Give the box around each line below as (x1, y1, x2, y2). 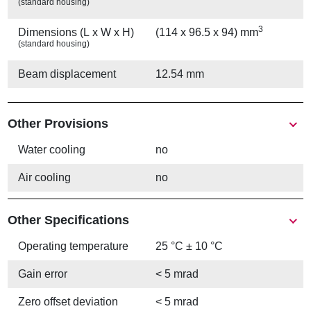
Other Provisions (8, 117, 109, 131)
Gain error (18, 268, 68, 280)
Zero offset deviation (18, 296, 119, 308)
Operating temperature (18, 240, 129, 253)
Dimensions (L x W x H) (18, 26, 135, 39)
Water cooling (18, 144, 86, 156)
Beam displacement (18, 68, 117, 81)
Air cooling (18, 171, 72, 184)
